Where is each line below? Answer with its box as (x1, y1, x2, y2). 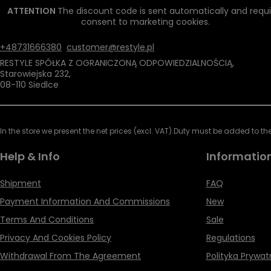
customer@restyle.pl (67, 41, 154, 54)
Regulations (206, 232, 255, 244)
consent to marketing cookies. (80, 16, 210, 28)
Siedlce (26, 79, 59, 91)
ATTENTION (7, 5, 57, 18)
